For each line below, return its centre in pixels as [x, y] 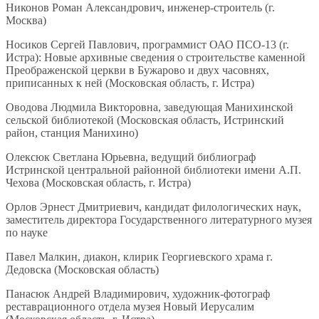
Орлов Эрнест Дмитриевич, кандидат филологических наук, [153, 207]
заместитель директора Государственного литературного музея [159, 220]
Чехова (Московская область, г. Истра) [98, 183]
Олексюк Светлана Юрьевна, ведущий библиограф [131, 157]
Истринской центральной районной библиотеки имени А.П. [153, 170]
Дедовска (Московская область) [82, 270]
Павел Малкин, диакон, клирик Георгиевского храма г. [139, 257]
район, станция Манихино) [72, 133]
